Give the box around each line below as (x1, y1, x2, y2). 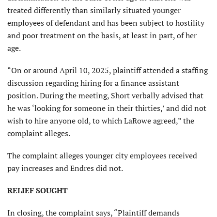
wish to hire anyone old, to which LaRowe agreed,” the (7, 115, 194, 126)
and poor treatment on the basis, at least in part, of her (7, 30, 197, 41)
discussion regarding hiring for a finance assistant (7, 77, 179, 89)
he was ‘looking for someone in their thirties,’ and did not (7, 103, 206, 114)
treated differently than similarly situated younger (7, 5, 181, 16)
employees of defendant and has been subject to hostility (7, 17, 204, 29)
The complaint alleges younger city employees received (7, 150, 197, 161)
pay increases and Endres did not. (7, 163, 123, 174)
